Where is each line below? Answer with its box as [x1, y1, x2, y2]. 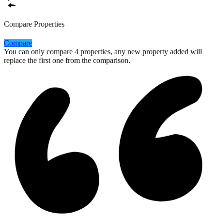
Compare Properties [4, 19, 64, 28]
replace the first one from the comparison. [4, 56, 130, 65]
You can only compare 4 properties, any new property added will [4, 47, 202, 56]
